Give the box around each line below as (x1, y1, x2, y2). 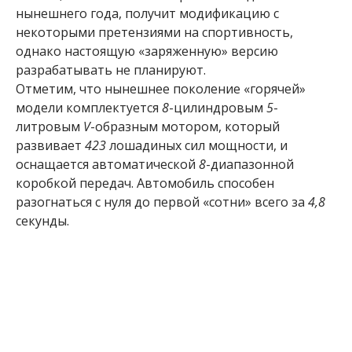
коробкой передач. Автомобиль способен (16, 174, 274, 192)
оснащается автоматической (16, 155, 199, 173)
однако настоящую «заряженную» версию (16, 42, 278, 60)
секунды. (16, 211, 69, 229)
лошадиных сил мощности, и (106, 136, 288, 154)
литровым (16, 117, 83, 135)
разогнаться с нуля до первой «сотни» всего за (16, 192, 308, 211)
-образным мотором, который (90, 117, 280, 135)
